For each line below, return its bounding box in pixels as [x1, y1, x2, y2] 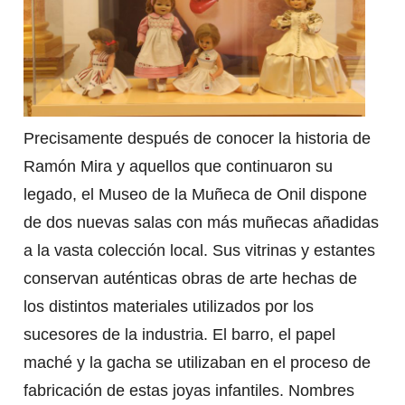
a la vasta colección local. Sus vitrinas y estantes [23, 240, 375, 259]
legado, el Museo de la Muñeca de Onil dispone [23, 184, 367, 203]
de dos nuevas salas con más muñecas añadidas [23, 212, 379, 231]
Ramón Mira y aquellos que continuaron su [23, 156, 333, 175]
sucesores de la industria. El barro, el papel [23, 325, 335, 344]
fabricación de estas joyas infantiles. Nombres [23, 381, 354, 400]
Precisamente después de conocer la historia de [23, 128, 371, 147]
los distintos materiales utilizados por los [23, 297, 314, 316]
